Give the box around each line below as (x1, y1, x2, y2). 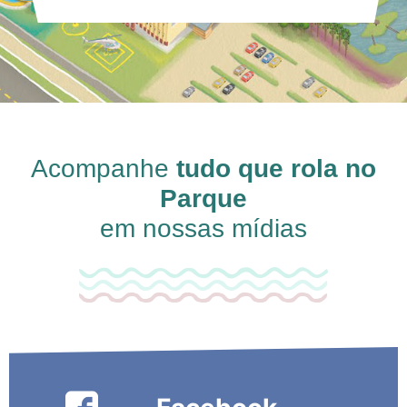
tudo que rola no (176, 154, 376, 183)
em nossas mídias (100, 213, 307, 243)
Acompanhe (31, 154, 176, 183)
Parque (160, 184, 247, 213)
